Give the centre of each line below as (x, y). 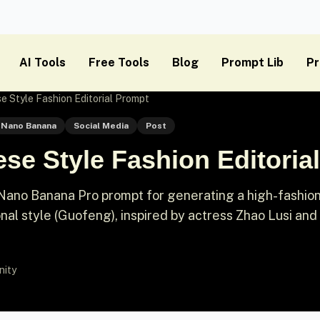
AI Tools (42, 62)
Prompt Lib (252, 62)
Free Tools (119, 62)
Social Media (101, 126)
